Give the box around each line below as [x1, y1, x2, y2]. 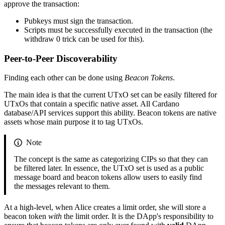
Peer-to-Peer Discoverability [4, 53, 118, 64]
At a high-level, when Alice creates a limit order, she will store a [4, 203, 206, 212]
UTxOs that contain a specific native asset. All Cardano [4, 99, 179, 108]
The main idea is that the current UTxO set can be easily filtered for [4, 90, 217, 99]
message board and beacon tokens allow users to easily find [14, 173, 202, 182]
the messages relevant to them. [14, 182, 110, 191]
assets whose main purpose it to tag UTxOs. [4, 118, 143, 127]
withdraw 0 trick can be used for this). [24, 34, 144, 43]
